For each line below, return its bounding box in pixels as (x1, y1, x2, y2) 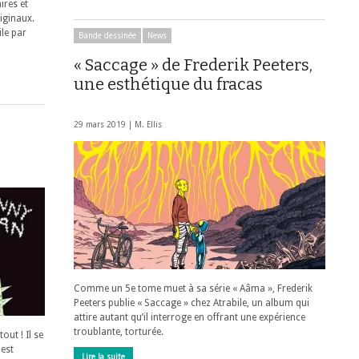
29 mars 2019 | (74, 120, 135, 129)
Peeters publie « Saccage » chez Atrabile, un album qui (74, 297, 309, 309)
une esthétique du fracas (74, 75, 263, 94)
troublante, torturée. (74, 326, 163, 337)
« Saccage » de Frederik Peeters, (74, 55, 313, 75)
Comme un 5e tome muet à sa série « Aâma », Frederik (74, 283, 313, 294)
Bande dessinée (79, 31, 136, 40)
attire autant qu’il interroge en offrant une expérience (74, 312, 305, 323)
